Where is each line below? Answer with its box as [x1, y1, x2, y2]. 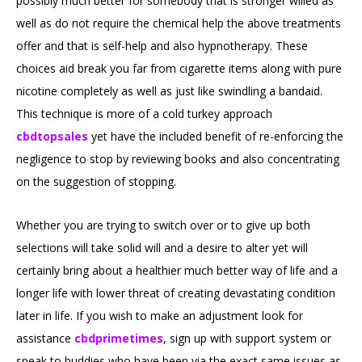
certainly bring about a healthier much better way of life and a [16, 263, 338, 279]
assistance [16, 330, 74, 347]
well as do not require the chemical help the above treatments [16, 15, 341, 32]
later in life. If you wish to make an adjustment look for [16, 308, 303, 324]
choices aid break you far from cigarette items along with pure [16, 61, 342, 77]
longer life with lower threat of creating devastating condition [16, 285, 335, 301]
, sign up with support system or [163, 330, 331, 347]
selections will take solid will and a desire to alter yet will [16, 240, 308, 256]
